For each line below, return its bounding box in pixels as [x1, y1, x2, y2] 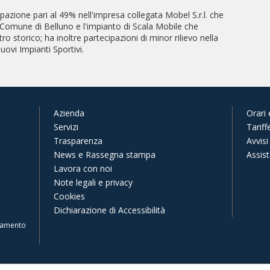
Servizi [54, 121, 78, 133]
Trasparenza [54, 135, 102, 146]
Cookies [54, 190, 85, 202]
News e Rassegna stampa [54, 149, 155, 160]
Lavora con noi [54, 163, 112, 174]
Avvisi [246, 135, 268, 146]
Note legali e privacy [54, 177, 133, 188]
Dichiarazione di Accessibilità [54, 204, 165, 216]
